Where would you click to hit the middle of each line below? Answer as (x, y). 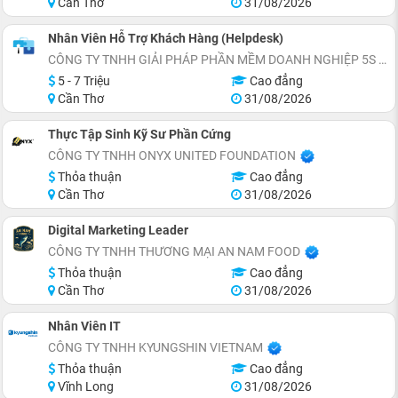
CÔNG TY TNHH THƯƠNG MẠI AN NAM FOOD (174, 251)
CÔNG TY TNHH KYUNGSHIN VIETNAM (155, 347)
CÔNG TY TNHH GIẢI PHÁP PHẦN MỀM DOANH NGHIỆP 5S (212, 59)
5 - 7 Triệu (83, 80)
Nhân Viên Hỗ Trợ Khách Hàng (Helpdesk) (166, 38)
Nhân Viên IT (84, 326)
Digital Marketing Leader (118, 230)
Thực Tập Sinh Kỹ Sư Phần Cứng (139, 134)
